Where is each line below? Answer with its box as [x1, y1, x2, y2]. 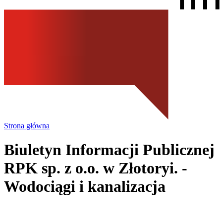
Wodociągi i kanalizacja [4, 177, 166, 196]
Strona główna [4, 121, 50, 130]
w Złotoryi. [99, 159, 178, 177]
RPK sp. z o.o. [4, 159, 99, 177]
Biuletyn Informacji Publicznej [4, 141, 215, 159]
